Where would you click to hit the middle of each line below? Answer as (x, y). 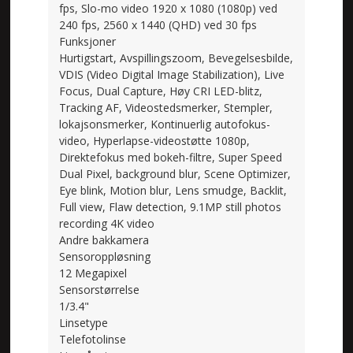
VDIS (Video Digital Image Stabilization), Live (172, 74)
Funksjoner (88, 41)
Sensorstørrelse (100, 289)
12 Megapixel (93, 273)
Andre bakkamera (104, 240)
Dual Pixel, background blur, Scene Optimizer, (175, 173)
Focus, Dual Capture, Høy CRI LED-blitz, (161, 91)
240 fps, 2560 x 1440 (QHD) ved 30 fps (158, 24)
